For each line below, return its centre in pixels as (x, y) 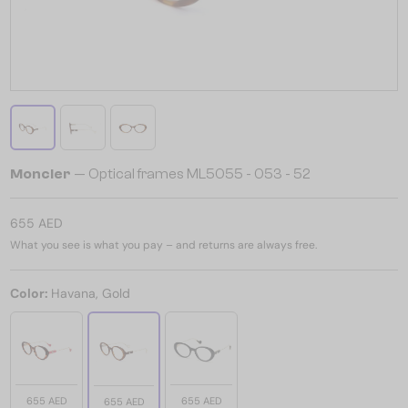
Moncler (41, 174)
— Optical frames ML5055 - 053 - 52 (191, 174)
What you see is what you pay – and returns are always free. (163, 245)
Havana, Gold (91, 293)
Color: (31, 293)
